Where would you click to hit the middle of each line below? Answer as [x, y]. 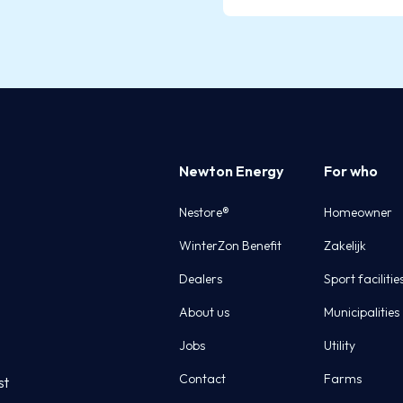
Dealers [201, 278]
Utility [339, 345]
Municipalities [361, 312]
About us [205, 312]
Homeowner [358, 212]
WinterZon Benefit [231, 245]
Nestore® [205, 212]
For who [350, 170]
